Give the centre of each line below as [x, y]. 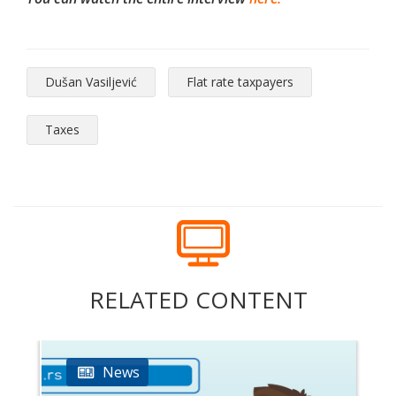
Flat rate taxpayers [240, 82]
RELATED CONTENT [198, 300]
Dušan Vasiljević [91, 82]
